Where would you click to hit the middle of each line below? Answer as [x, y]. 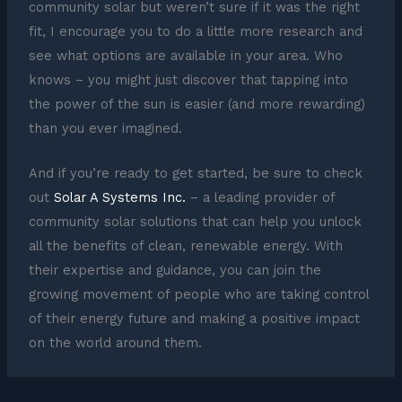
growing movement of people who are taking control [198, 295]
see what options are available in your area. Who [185, 55]
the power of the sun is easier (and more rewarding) [197, 104]
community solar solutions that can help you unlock [195, 222]
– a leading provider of [260, 198]
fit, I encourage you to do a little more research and [195, 31]
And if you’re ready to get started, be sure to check [195, 174]
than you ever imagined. [105, 128]
